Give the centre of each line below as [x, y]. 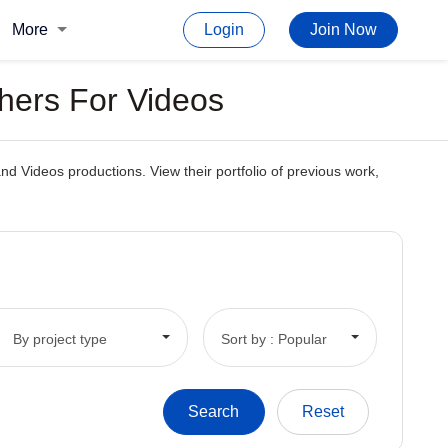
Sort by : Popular [273, 338]
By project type [59, 338]
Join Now [343, 29]
